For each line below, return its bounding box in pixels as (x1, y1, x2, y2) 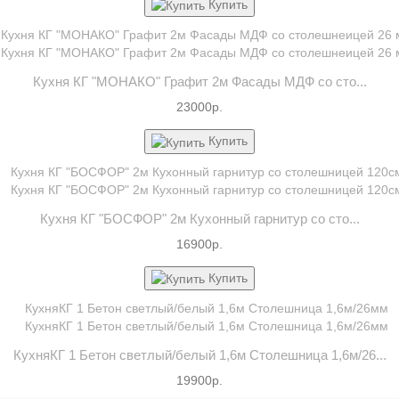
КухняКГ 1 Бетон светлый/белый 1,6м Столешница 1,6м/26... (12, 347, 387, 363)
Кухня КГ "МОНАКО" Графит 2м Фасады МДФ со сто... (32, 74, 367, 90)
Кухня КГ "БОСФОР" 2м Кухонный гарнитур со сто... (39, 210, 360, 226)
